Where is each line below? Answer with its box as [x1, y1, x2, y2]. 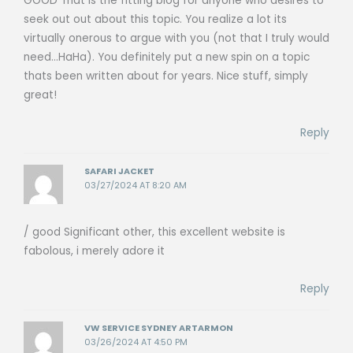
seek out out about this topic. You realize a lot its [24, 11, 287, 27]
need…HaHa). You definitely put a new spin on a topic [24, 49, 310, 65]
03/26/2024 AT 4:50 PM [84, 336, 188, 348]
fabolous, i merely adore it [24, 243, 165, 259]
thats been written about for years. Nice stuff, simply [24, 68, 308, 84]
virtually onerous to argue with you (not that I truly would [24, 30, 329, 46]
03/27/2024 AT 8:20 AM [84, 179, 188, 191]
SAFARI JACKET [84, 165, 155, 177]
